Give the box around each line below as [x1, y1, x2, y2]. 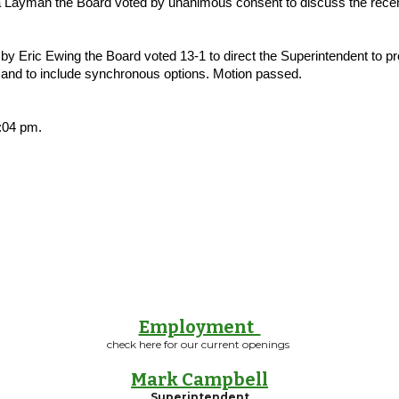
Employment [138, 316, 261, 338]
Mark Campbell [131, 369, 268, 390]
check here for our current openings [107, 338, 292, 351]
